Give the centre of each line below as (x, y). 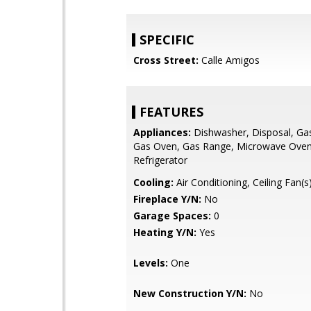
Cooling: (153, 182)
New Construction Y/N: (190, 293)
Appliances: (162, 132)
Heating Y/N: (165, 232)
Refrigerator (160, 160)
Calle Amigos (229, 60)
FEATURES (171, 112)
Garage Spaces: (172, 216)
